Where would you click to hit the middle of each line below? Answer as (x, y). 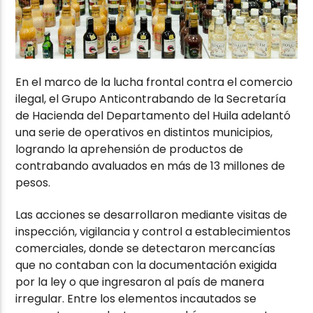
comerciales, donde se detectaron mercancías (146, 249)
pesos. (33, 182)
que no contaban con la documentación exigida (146, 265)
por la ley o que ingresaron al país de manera (140, 282)
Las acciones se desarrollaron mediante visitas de (152, 215)
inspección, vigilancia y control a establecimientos (153, 232)
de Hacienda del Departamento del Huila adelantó (153, 115)
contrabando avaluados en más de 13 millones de (151, 166)
